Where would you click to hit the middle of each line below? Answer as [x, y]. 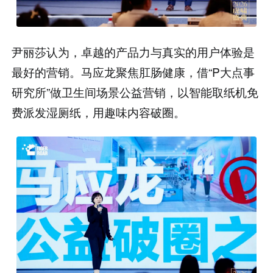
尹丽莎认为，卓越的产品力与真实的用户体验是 [133, 51]
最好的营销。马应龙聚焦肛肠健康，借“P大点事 [133, 71]
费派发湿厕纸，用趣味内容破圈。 [99, 112]
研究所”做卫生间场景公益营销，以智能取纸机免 [135, 91]
